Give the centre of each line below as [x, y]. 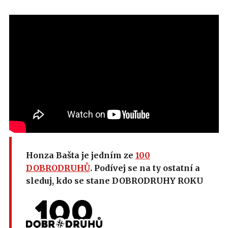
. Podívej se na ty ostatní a [145, 168]
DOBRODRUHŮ [58, 168]
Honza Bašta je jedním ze [81, 155]
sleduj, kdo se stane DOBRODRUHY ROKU [115, 180]
